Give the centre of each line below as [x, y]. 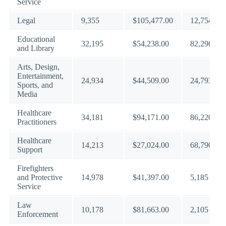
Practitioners [37, 122]
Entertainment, [40, 76]
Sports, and [35, 85]
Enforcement [38, 214]
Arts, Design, [38, 67]
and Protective [40, 177]
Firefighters [35, 168]
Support [30, 150]
